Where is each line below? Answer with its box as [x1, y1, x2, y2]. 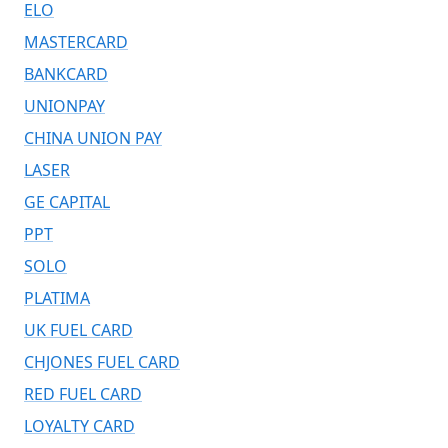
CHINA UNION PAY [24, 126, 162, 149]
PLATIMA [24, 286, 90, 309]
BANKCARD [24, 62, 108, 85]
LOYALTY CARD [24, 414, 135, 437]
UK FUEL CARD [24, 318, 133, 341]
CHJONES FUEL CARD [24, 350, 180, 373]
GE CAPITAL [24, 190, 110, 213]
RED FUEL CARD [24, 382, 142, 405]
